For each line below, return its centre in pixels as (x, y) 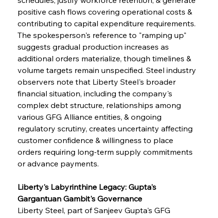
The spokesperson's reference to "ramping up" (103, 35)
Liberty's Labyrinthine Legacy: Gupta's (88, 187)
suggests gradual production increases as (94, 46)
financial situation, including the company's (96, 93)
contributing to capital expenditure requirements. (107, 23)
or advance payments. (58, 163)
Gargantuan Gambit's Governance (80, 198)
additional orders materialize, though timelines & (105, 58)
